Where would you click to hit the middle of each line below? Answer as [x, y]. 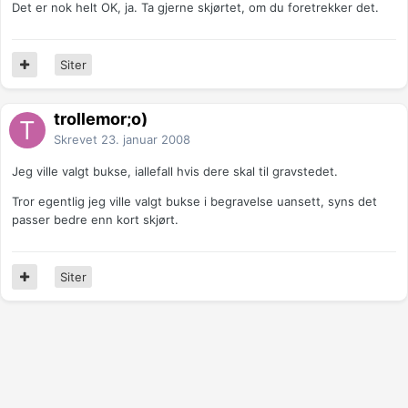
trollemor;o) [101, 119]
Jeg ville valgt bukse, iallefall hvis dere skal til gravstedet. [175, 172]
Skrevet [77, 140]
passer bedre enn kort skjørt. [95, 220]
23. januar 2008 [146, 140]
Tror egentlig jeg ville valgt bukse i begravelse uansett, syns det [194, 202]
